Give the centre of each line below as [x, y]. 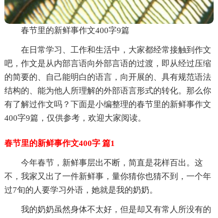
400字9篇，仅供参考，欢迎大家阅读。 [75, 118]
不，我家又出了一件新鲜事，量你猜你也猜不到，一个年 [108, 176]
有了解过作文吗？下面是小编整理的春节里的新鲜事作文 [108, 104]
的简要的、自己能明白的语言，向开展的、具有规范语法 [108, 77]
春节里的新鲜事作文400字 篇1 [59, 143]
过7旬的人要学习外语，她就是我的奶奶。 [81, 190]
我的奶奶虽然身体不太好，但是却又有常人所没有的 [116, 209]
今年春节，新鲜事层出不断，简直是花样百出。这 [112, 163]
